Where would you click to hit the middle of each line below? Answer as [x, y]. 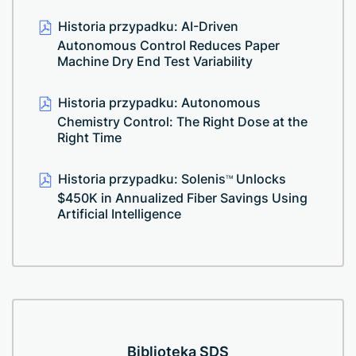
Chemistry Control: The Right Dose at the [182, 122]
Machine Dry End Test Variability [155, 61]
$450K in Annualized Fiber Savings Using [182, 198]
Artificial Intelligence [119, 214]
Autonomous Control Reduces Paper [168, 45]
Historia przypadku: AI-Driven [148, 26]
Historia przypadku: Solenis [142, 179]
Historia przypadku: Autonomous [159, 103]
